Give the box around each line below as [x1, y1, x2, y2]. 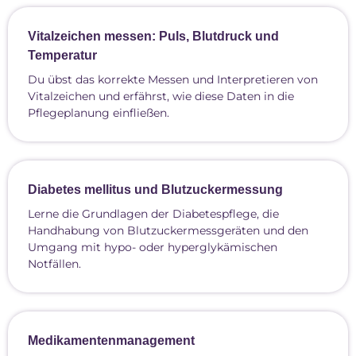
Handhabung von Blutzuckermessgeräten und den [28, 223, 308, 238]
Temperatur [28, 48, 97, 62]
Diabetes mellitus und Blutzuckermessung [28, 183, 283, 196]
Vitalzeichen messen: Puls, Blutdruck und [28, 29, 279, 43]
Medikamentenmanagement [28, 334, 195, 347]
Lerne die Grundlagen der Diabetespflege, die [28, 207, 279, 221]
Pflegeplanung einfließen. [28, 106, 169, 120]
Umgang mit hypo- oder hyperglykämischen [28, 240, 277, 254]
